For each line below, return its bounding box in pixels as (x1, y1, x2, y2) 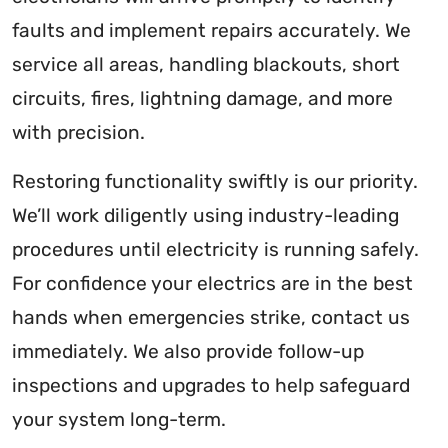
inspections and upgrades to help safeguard (12, 373, 410, 397)
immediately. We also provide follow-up (12, 339, 364, 363)
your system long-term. (12, 407, 226, 431)
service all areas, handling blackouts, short (12, 52, 400, 76)
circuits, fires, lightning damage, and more (12, 86, 393, 110)
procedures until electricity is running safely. (12, 237, 419, 261)
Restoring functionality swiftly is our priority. (12, 169, 418, 193)
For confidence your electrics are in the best (12, 271, 413, 295)
